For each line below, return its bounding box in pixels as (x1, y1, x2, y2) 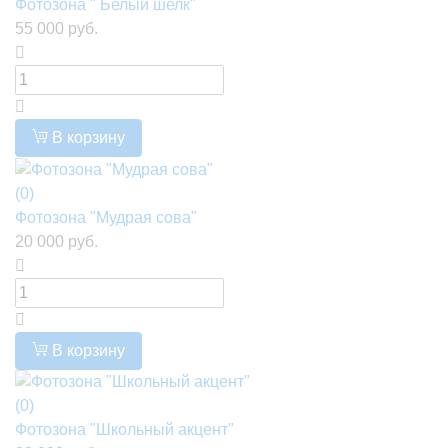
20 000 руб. (15, 232, 98, 250)
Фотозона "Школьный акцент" (15, 421, 234, 439)
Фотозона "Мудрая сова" (15, 208, 197, 226)
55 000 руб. (15, 19, 98, 37)
